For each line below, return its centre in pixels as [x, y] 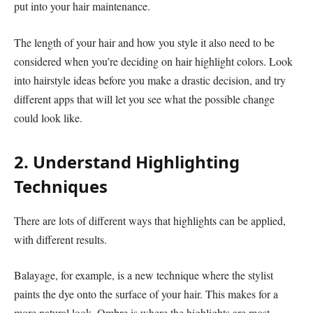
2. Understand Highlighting [127, 161]
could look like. [48, 117]
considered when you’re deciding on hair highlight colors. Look [153, 61]
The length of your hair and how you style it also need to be [144, 42]
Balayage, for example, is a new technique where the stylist [144, 275]
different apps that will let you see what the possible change [144, 99]
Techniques [61, 186]
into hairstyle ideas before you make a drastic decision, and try [150, 80]
